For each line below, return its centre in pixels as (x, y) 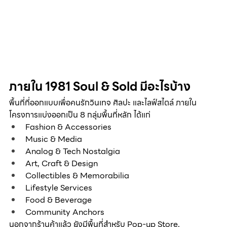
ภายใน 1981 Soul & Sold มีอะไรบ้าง (100, 87)
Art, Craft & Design (62, 164)
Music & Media (54, 139)
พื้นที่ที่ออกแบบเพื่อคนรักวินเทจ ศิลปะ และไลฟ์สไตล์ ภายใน (103, 103)
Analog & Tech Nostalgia (73, 152)
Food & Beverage (59, 200)
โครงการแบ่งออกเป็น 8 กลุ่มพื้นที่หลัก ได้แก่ (80, 115)
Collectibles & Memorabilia (77, 176)
